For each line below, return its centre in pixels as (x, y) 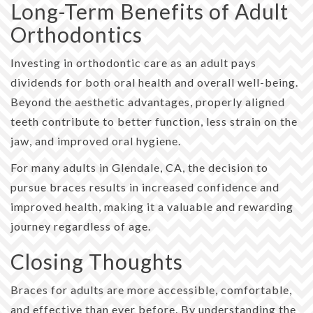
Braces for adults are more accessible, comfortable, (151, 289)
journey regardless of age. (81, 226)
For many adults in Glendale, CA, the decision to (139, 167)
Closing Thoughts (97, 261)
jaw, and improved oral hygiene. (96, 140)
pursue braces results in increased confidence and (145, 187)
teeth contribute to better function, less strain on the (154, 121)
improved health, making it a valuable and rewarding (152, 206)
